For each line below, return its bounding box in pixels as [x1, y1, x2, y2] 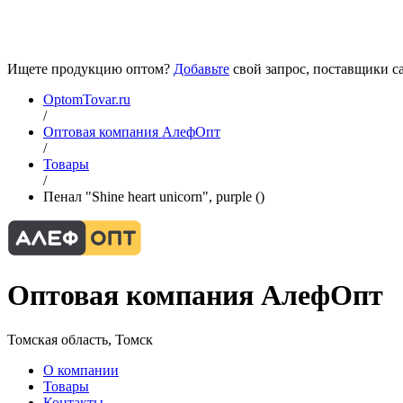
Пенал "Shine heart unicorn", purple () [43, 189, 264, 204]
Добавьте [174, 61, 229, 76]
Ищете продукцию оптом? [7, 61, 174, 76]
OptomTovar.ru [43, 92, 130, 107]
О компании [43, 362, 119, 378]
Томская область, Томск [7, 331, 153, 347]
